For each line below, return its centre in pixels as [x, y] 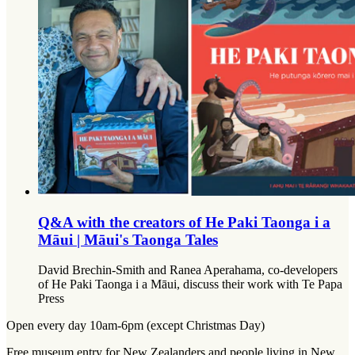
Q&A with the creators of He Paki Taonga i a [184, 222]
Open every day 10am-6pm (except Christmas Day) [136, 326]
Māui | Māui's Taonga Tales [128, 239]
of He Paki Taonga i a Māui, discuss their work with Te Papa [190, 284]
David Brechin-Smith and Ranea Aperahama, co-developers [188, 270]
